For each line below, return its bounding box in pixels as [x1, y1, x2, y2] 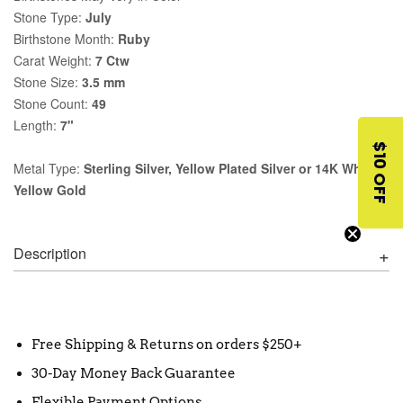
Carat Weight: [13, 50, 95, 69]
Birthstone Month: [13, 29, 118, 48]
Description [13, 242, 86, 264]
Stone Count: [13, 94, 92, 112]
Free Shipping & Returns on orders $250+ [31, 336, 302, 353]
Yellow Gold [13, 180, 86, 199]
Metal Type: [13, 158, 84, 177]
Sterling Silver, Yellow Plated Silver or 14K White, [84, 158, 381, 177]
